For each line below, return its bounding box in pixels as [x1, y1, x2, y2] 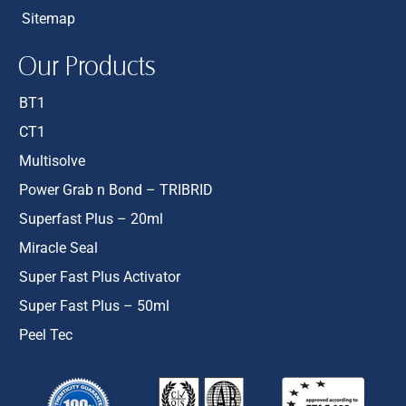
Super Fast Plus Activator [19, 268, 180, 285]
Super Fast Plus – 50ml [19, 297, 169, 314]
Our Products [18, 52, 156, 81]
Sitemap [22, 10, 75, 27]
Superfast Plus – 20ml [19, 210, 163, 227]
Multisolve [19, 152, 85, 169]
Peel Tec [19, 326, 72, 343]
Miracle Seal [19, 239, 98, 256]
